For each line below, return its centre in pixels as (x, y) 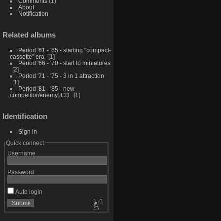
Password (20, 172)
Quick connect (25, 143)
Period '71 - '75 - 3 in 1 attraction (61, 76)
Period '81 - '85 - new (46, 89)
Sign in (27, 131)
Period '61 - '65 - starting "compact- (64, 50)
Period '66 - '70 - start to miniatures (64, 63)
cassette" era (27, 57)
